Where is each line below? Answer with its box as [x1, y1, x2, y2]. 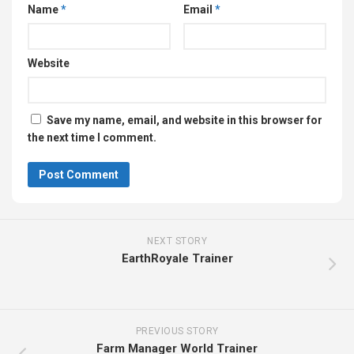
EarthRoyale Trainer [121, 251, 233, 266]
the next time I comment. [28, 131, 156, 145]
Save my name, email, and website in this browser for [47, 114, 322, 127]
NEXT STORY [147, 235, 207, 247]
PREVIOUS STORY [135, 326, 219, 337]
